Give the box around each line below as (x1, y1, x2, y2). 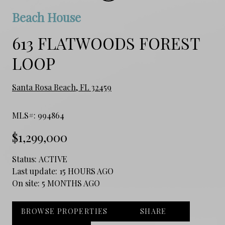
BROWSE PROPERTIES (21, 206, 108, 216)
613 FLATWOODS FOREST (12, 32, 200, 54)
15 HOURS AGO (59, 165, 114, 176)
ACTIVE (39, 153, 67, 164)
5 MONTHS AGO (42, 177, 100, 188)
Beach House (12, 9, 81, 25)
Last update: (12, 165, 59, 176)
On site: (12, 177, 42, 188)
